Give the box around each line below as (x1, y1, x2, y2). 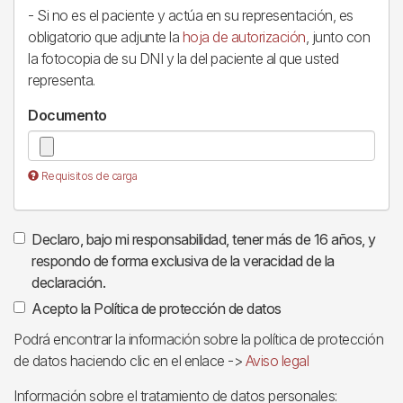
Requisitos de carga (40, 169, 137, 183)
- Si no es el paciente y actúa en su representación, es (28, 6, 354, 24)
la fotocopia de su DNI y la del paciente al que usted (28, 49, 339, 67)
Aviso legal (245, 352, 309, 370)
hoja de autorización (182, 28, 306, 46)
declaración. (31, 273, 105, 291)
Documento (28, 106, 107, 124)
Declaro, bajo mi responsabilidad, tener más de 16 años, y (31, 230, 376, 248)
